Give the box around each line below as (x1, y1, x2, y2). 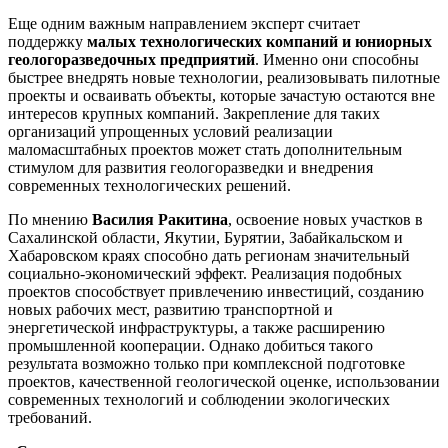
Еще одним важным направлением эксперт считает (8, 14, 360, 32)
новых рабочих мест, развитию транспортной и (8, 300, 333, 318)
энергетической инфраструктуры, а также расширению (8, 318, 385, 336)
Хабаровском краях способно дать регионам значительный (8, 246, 410, 264)
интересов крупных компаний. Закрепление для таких (8, 104, 380, 122)
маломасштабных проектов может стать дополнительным (8, 140, 402, 158)
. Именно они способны (255, 50, 419, 68)
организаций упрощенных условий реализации (8, 122, 333, 140)
